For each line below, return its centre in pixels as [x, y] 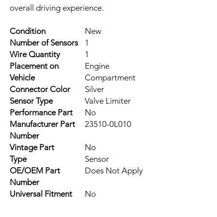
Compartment [110, 77]
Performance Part [41, 112]
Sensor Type [31, 101]
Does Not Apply [114, 170]
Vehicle [22, 77]
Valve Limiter [108, 101]
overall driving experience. [57, 8]
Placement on [34, 66]
